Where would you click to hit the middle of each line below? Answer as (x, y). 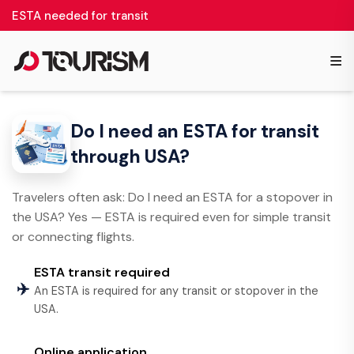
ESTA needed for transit (80, 16)
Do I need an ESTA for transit (195, 131)
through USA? (130, 156)
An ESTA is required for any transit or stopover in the (176, 291)
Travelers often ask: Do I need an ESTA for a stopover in (172, 197)
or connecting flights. (73, 237)
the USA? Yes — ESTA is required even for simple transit (171, 217)
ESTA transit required (102, 272)
